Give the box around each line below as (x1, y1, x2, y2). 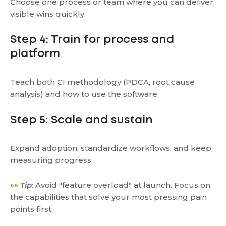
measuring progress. (10, 155, 93, 165)
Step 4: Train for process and (10, 34, 174, 45)
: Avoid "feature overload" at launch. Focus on (32, 180, 210, 190)
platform (10, 48, 60, 59)
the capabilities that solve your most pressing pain (10, 192, 207, 202)
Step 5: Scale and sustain (10, 115, 153, 125)
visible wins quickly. (10, 9, 86, 19)
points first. (10, 204, 53, 214)
